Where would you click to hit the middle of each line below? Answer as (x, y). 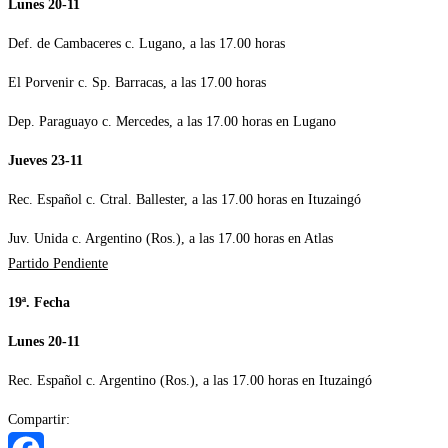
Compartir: (39, 420)
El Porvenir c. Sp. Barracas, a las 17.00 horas (137, 83)
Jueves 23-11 (45, 161)
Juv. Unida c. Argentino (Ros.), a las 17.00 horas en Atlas (170, 239)
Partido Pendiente (58, 264)
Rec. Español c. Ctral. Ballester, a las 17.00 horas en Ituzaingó (184, 200)
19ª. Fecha (39, 303)
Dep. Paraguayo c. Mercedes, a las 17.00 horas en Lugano (172, 122)
